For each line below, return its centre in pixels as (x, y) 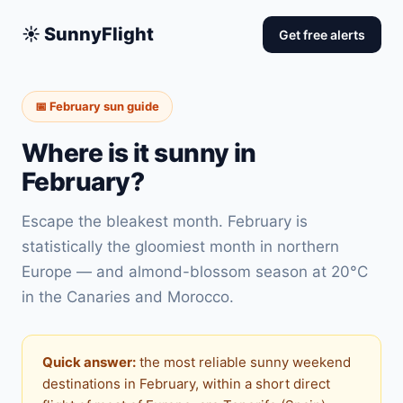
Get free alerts (322, 35)
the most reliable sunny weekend (243, 362)
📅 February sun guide (97, 106)
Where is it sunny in (139, 153)
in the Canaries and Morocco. (128, 297)
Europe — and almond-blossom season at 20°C (195, 272)
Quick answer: (89, 362)
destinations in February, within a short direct (186, 384)
